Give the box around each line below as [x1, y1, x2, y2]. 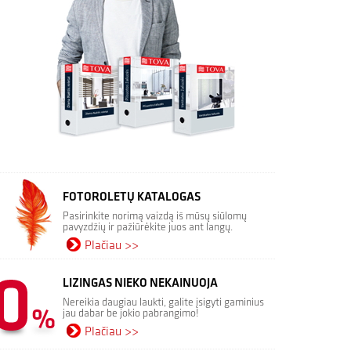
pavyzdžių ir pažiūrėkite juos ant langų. [63, 220, 233, 233]
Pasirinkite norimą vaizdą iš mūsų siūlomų [63, 209, 247, 223]
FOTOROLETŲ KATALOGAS [63, 190, 201, 204]
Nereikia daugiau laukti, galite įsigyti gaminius [63, 295, 264, 309]
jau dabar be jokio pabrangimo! [63, 306, 199, 320]
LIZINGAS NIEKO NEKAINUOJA [63, 276, 218, 291]
